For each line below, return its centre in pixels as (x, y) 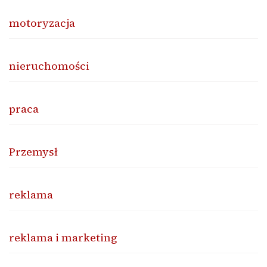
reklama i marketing (63, 238)
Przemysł (33, 152)
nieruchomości (49, 66)
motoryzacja (42, 23)
